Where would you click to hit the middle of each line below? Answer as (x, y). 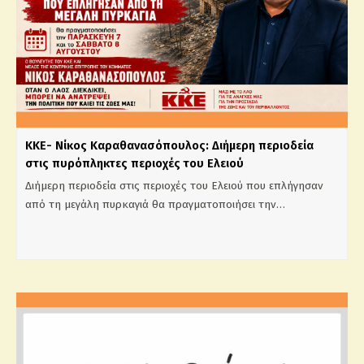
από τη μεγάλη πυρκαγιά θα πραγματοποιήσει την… (155, 204)
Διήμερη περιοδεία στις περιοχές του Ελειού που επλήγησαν (174, 185)
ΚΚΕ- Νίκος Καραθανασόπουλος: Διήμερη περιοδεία (169, 145)
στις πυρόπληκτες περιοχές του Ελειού (134, 163)
